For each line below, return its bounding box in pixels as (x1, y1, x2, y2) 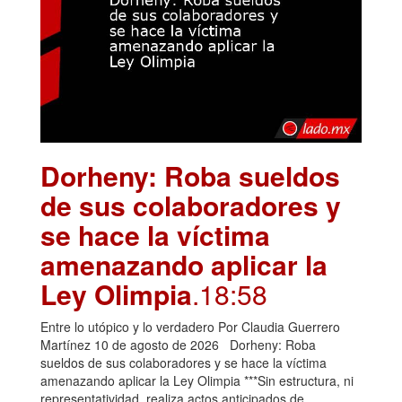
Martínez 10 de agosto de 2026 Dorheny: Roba (40, 335, 316, 354)
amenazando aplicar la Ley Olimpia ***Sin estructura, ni (40, 371, 354, 389)
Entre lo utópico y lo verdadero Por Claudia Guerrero (40, 317, 340, 336)
